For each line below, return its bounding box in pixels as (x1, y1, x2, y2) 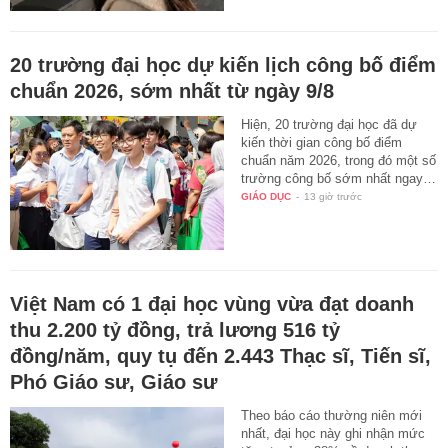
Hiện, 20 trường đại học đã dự (241, 116, 418, 132)
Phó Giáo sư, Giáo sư (10, 370, 217, 393)
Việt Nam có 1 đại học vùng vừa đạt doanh (10, 292, 414, 315)
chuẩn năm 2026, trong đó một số (241, 152, 437, 168)
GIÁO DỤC (241, 190, 292, 202)
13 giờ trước (304, 190, 363, 202)
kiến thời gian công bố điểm (241, 134, 403, 150)
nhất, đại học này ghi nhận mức (241, 425, 426, 441)
